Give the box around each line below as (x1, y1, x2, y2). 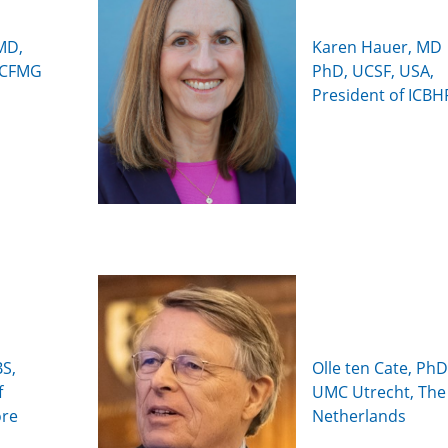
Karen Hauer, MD (311, 36, 442, 58)
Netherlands (311, 405, 406, 427)
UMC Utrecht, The (311, 381, 446, 403)
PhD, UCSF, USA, (311, 60, 434, 82)
